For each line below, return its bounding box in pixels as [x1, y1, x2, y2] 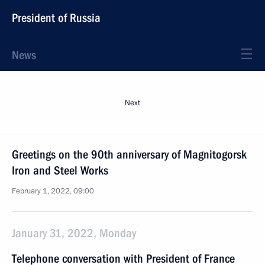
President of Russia [12, 11, 101, 25]
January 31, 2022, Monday [12, 226, 136, 240]
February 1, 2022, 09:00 [12, 186, 94, 196]
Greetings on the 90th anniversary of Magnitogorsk [12, 147, 247, 161]
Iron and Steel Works [12, 163, 108, 177]
